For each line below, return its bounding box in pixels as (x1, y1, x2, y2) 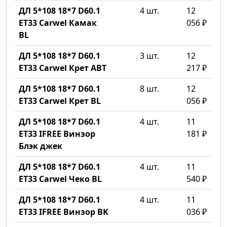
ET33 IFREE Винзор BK (19, 206, 108, 217)
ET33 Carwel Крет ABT (19, 62, 106, 73)
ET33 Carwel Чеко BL (19, 173, 102, 184)
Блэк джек (19, 140, 62, 152)
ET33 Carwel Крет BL (19, 95, 101, 106)
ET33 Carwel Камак (19, 17, 97, 28)
